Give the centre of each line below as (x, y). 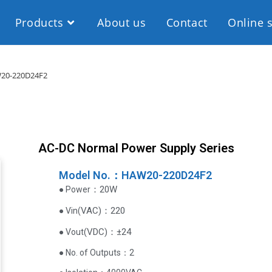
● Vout (72, 232)
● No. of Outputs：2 (97, 253)
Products (39, 22)
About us (122, 22)
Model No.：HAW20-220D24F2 (136, 175)
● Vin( (70, 211)
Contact (187, 22)
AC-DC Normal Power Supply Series (136, 148)
